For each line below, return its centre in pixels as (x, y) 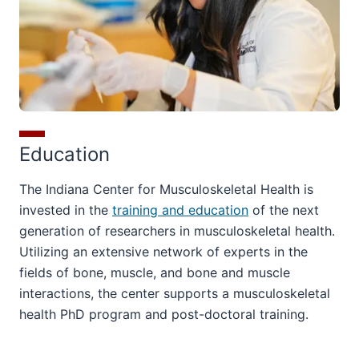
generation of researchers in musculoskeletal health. (177, 231)
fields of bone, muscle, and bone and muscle (155, 273)
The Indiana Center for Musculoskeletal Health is (166, 190)
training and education (180, 210)
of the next (284, 210)
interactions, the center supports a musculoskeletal (175, 294)
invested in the (66, 210)
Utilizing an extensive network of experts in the (163, 252)
